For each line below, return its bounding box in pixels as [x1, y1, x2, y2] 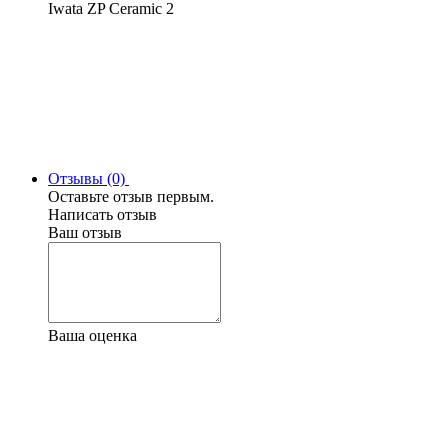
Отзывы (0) [48, 170, 129, 188]
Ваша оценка [48, 327, 137, 345]
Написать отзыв [48, 206, 157, 224]
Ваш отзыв [48, 224, 122, 242]
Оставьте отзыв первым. [48, 188, 214, 206]
